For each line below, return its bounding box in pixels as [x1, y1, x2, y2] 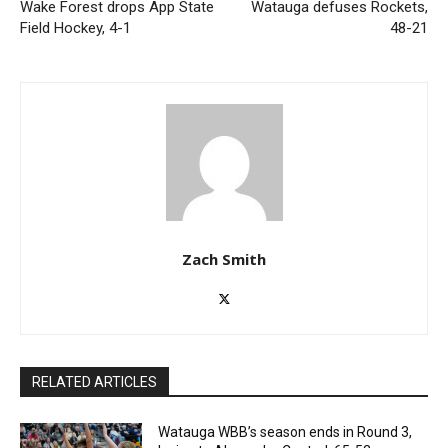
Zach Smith [182, 248, 266, 269]
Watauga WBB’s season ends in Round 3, [158, 423, 413, 440]
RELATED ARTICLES [32, 373, 157, 390]
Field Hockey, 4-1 [20, 18, 131, 37]
